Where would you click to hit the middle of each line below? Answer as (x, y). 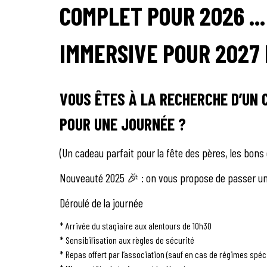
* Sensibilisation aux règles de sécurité (127, 240)
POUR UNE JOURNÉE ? (123, 124)
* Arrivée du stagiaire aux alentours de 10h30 (136, 225)
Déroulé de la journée (101, 202)
